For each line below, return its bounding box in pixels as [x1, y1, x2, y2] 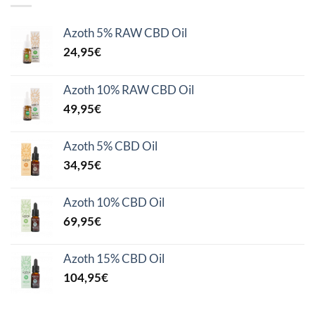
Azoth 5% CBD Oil [63, 139, 157, 153]
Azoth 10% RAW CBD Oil [63, 82, 194, 97]
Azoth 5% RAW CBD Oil [63, 25, 187, 40]
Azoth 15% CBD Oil [63, 251, 165, 266]
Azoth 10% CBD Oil [63, 195, 165, 210]
